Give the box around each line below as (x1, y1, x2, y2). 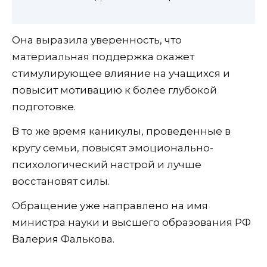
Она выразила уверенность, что (12, 33, 182, 46)
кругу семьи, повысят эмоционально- (12, 141, 213, 154)
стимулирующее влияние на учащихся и (12, 67, 230, 79)
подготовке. (12, 100, 76, 113)
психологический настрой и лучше (12, 158, 201, 170)
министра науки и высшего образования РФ (12, 216, 251, 228)
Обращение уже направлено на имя (12, 199, 208, 212)
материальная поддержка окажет (12, 50, 194, 63)
